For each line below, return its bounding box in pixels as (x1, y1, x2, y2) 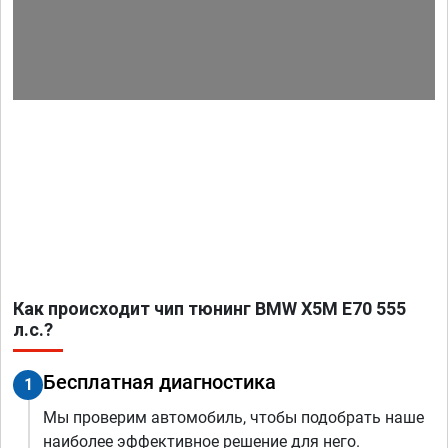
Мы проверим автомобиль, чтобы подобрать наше (43, 408, 424, 428)
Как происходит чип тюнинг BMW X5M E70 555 (13, 298, 406, 320)
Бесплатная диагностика (43, 370, 276, 395)
